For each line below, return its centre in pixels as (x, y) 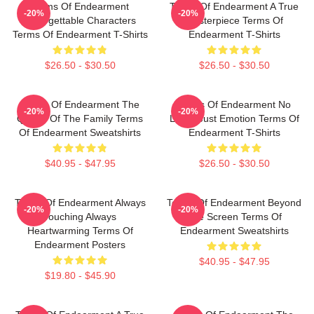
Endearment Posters (80, 245)
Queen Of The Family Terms (80, 118)
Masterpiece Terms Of (234, 20)
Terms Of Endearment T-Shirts (80, 34)
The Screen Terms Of (234, 217)
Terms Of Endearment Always (80, 203)
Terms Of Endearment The (80, 104)
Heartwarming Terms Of (80, 231)
